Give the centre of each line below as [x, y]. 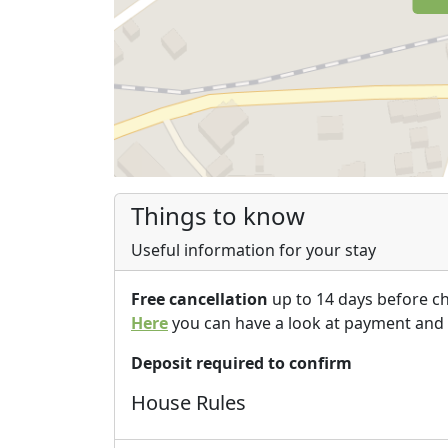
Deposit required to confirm [241, 363]
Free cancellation [199, 299]
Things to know [218, 216]
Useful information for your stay [253, 250]
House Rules [188, 403]
